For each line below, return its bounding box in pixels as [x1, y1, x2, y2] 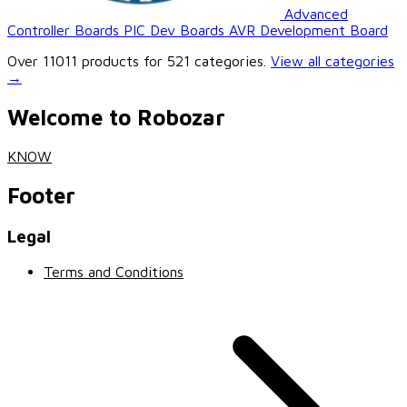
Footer [7, 182, 75, 208]
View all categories [271, 53, 394, 70]
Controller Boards [7, 22, 124, 39]
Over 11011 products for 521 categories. [7, 53, 266, 70]
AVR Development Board [229, 22, 388, 39]
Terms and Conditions [44, 263, 184, 280]
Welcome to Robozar [7, 104, 225, 131]
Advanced [284, 5, 348, 23]
